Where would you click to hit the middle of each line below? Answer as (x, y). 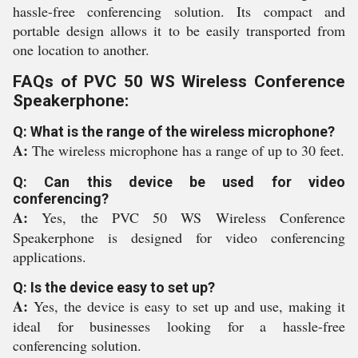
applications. (50, 257)
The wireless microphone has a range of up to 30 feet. (188, 150)
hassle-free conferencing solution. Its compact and (179, 11)
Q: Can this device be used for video (179, 182)
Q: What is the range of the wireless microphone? (174, 131)
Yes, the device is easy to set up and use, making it (189, 306)
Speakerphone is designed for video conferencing (179, 237)
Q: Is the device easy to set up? (114, 287)
